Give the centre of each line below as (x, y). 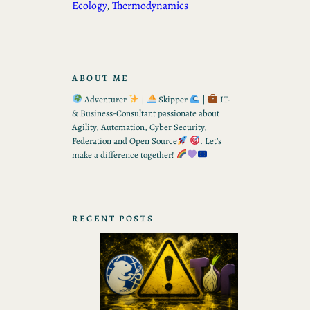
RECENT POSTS (113, 219)
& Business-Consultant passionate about (146, 113)
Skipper (173, 100)
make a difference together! (124, 155)
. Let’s (210, 141)
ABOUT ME (101, 78)
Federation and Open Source (125, 141)
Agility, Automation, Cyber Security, (139, 127)
